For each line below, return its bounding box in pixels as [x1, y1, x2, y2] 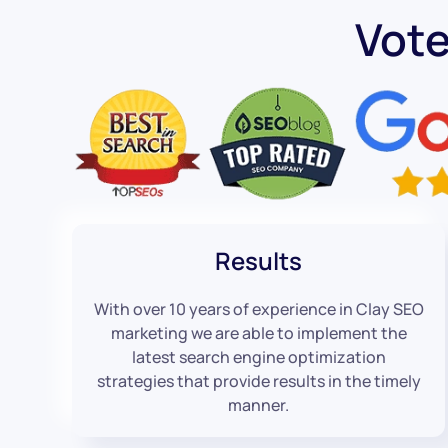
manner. [228, 393, 290, 416]
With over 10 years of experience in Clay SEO [93, 297, 424, 320]
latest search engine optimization [131, 345, 386, 368]
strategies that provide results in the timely [96, 369, 421, 392]
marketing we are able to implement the [110, 321, 407, 344]
